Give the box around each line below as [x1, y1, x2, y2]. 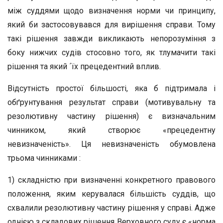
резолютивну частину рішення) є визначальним [7, 111, 216, 121]
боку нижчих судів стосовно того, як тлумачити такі [7, 48, 216, 57]
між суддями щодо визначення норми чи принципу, [7, 6, 216, 15]
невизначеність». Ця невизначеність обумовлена [7, 139, 216, 149]
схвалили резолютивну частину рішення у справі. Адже [7, 203, 216, 213]
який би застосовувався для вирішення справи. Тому [7, 20, 216, 29]
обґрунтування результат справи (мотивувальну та [7, 98, 216, 107]
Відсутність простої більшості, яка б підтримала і [7, 84, 216, 93]
